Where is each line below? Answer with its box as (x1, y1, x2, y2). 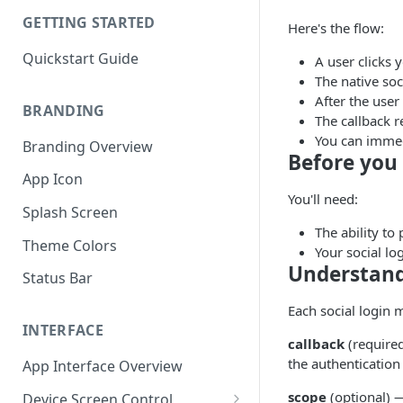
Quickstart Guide (22, 48, 139, 68)
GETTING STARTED (22, 13, 156, 33)
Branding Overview (22, 136, 153, 157)
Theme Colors (22, 235, 117, 255)
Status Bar (22, 268, 93, 289)
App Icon (22, 169, 83, 190)
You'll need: (288, 190, 358, 208)
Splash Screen (22, 202, 118, 223)
